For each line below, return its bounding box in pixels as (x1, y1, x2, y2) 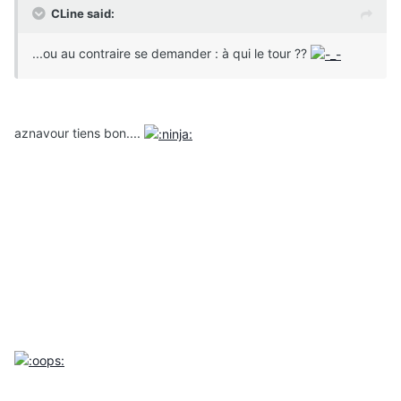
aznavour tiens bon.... (14, 125, 144, 141)
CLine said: (51, 5, 115, 21)
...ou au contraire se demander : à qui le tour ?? (32, 45, 311, 61)
